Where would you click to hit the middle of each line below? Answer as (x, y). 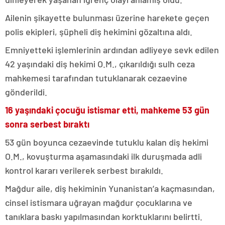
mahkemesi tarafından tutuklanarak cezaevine (96, 78)
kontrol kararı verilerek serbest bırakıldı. (84, 170)
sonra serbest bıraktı (47, 124)
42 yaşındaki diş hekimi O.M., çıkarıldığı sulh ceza (100, 64)
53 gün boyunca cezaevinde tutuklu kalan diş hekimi (107, 142)
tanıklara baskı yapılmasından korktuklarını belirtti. (104, 216)
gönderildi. (26, 92)
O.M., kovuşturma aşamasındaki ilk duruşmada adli (103, 156)
